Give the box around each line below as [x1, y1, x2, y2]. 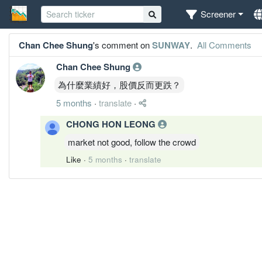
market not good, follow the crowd [68, 135, 196, 148]
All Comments [195, 38, 251, 51]
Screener [201, 8, 236, 20]
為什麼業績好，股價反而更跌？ [58, 78, 181, 91]
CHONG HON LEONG [66, 117, 158, 130]
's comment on [93, 38, 152, 51]
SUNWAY [152, 38, 190, 51]
